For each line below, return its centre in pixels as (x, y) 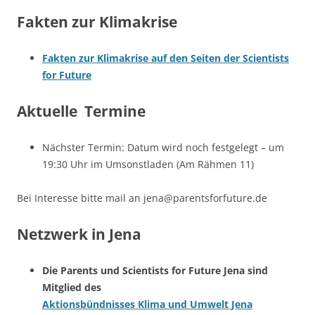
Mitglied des (72, 287)
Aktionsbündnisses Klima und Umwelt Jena (147, 304)
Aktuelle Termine (81, 111)
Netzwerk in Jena (79, 234)
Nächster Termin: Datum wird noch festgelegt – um (163, 147)
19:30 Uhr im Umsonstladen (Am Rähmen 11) (148, 164)
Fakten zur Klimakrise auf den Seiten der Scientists (166, 58)
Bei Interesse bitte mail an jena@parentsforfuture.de (142, 198)
